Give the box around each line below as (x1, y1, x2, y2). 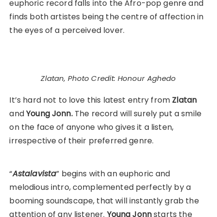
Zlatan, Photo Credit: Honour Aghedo (41, 73, 176, 84)
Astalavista (12, 168, 57, 180)
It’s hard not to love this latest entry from (9, 94, 172, 106)
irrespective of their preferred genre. (9, 135, 154, 147)
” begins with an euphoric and (56, 168, 170, 180)
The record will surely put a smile (72, 108, 201, 120)
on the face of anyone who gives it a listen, (9, 122, 174, 133)
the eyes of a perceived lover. (9, 25, 124, 36)
